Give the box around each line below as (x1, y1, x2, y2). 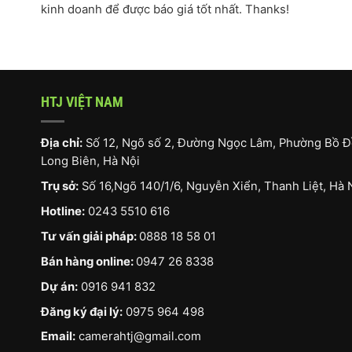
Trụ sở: (41, 178, 79, 193)
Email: (41, 329, 75, 344)
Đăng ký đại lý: (41, 304, 123, 319)
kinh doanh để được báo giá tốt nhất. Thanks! (41, 2, 289, 16)
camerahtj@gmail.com (79, 329, 201, 344)
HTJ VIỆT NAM (41, 93, 123, 111)
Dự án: (41, 279, 78, 294)
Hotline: (41, 203, 85, 218)
